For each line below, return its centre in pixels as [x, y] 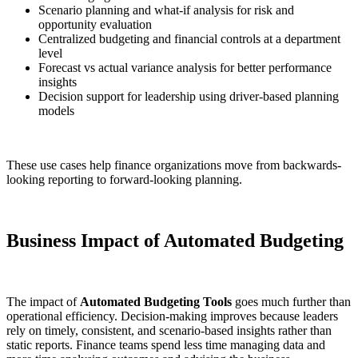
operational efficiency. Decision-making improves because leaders [172, 316]
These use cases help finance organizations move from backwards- [174, 165]
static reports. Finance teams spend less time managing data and [166, 345]
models [56, 111]
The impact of [43, 302]
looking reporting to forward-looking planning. [124, 180]
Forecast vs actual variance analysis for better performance [185, 68]
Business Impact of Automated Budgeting [175, 241]
